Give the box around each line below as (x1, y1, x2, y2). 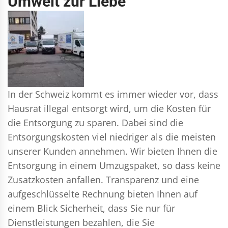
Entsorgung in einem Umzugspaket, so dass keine (8, 159, 220, 172)
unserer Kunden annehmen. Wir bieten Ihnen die (8, 145, 217, 157)
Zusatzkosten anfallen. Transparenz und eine (8, 173, 199, 186)
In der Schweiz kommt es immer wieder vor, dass (8, 88, 218, 100)
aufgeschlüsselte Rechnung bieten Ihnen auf (8, 187, 197, 200)
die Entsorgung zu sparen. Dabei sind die (8, 116, 183, 129)
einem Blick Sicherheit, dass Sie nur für (8, 202, 175, 214)
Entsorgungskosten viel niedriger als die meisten (8, 130, 216, 143)
